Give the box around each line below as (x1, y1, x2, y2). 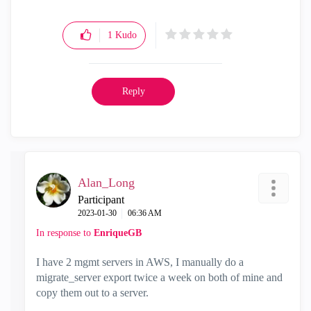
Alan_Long (78, 176, 135, 190)
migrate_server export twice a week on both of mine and (36, 271, 283, 283)
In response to (36, 228, 94, 238)
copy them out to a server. (36, 287, 149, 299)
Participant (78, 194, 124, 205)
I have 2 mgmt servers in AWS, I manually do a (36, 256, 244, 268)
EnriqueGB (94, 228, 142, 238)
